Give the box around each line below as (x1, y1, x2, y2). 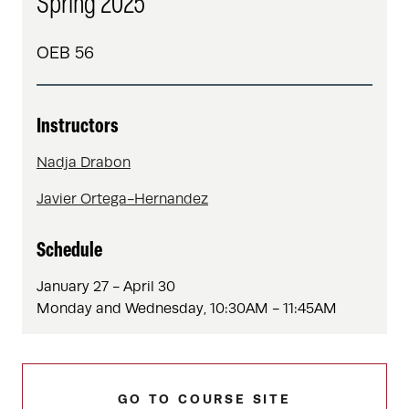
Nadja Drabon (37, 154, 131, 171)
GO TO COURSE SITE (118, 392, 291, 406)
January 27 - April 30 (37, 278, 175, 295)
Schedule (37, 241, 102, 262)
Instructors (37, 117, 119, 138)
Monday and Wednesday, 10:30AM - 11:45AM (37, 300, 337, 317)
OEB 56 (37, 44, 94, 62)
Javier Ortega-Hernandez (37, 191, 208, 207)
